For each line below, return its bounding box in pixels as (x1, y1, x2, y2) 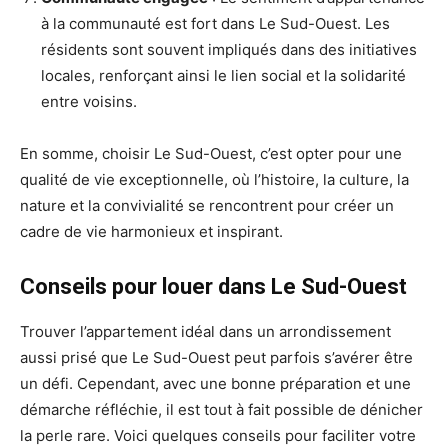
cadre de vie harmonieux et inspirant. (20, 221, 283, 241)
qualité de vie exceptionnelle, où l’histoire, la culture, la (20, 169, 409, 189)
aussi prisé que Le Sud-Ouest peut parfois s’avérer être (20, 347, 413, 367)
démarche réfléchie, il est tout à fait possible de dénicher (20, 399, 423, 419)
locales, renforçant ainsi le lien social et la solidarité (41, 65, 406, 85)
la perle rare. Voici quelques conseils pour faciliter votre (20, 425, 416, 445)
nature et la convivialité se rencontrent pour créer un (20, 195, 394, 215)
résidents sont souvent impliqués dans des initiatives (41, 39, 417, 59)
